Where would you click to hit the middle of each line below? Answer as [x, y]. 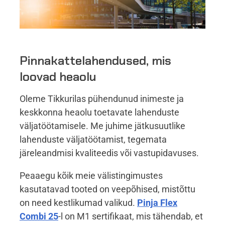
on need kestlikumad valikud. [78, 202]
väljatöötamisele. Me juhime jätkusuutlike [102, 126]
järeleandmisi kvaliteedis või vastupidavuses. [109, 153]
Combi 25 [39, 216]
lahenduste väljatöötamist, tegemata [93, 139]
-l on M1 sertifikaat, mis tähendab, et [131, 216]
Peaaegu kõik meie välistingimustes [91, 175]
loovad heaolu [61, 77]
